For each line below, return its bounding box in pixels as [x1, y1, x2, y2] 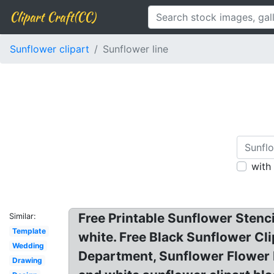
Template [12, 226, 46, 235]
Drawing [12, 256, 42, 265]
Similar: [9, 212, 36, 221]
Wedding [12, 241, 44, 250]
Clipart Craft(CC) [10, 8, 95, 26]
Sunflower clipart [10, 43, 89, 55]
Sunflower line [103, 43, 168, 55]
